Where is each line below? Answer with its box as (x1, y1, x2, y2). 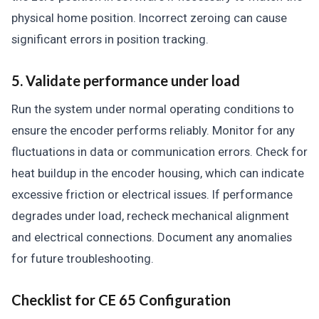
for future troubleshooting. (11, 251, 154, 266)
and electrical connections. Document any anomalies (11, 230, 292, 244)
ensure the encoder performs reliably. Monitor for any (11, 123, 295, 137)
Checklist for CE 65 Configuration (11, 291, 231, 308)
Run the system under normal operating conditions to (11, 102, 294, 116)
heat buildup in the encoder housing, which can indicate (11, 166, 304, 180)
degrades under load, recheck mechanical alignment (11, 209, 289, 223)
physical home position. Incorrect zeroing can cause (11, 11, 287, 25)
